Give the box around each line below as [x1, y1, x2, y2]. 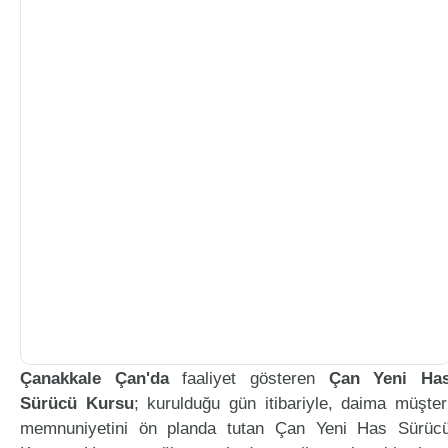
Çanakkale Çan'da [20, 369, 169, 388]
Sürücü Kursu [20, 394, 134, 413]
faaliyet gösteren [168, 369, 329, 388]
